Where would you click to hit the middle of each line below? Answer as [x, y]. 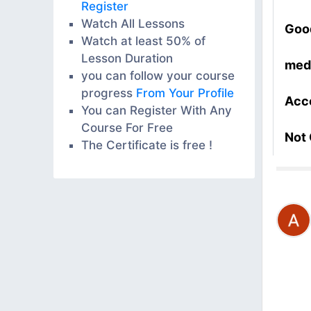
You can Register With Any [157, 110]
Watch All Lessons [133, 23]
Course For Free [127, 127]
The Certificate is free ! [147, 145]
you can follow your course [158, 75]
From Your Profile [185, 93]
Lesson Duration [127, 58]
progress [109, 93]
